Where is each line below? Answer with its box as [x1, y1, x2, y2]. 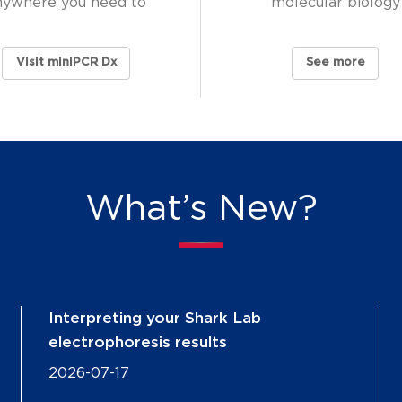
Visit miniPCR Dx [15, 57, 117, 69]
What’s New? [84, 190, 318, 227]
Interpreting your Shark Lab [48, 310, 261, 326]
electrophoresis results [48, 334, 227, 350]
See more [305, 57, 365, 69]
